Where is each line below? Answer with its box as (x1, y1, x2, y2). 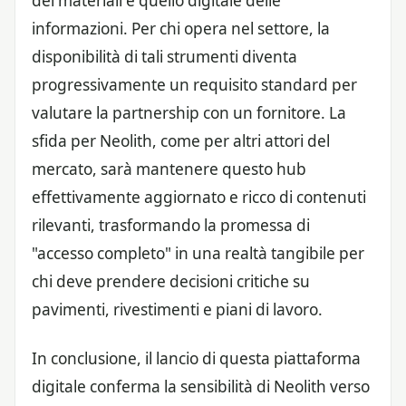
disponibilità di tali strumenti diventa (32, 46, 297, 67)
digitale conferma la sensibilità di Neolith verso (32, 376, 370, 398)
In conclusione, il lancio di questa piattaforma (32, 348, 361, 370)
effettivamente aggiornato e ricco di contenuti (32, 187, 366, 208)
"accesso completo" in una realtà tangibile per (32, 243, 364, 264)
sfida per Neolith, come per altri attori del (32, 130, 330, 151)
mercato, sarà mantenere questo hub (32, 159, 306, 179)
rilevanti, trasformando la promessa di (32, 215, 310, 236)
